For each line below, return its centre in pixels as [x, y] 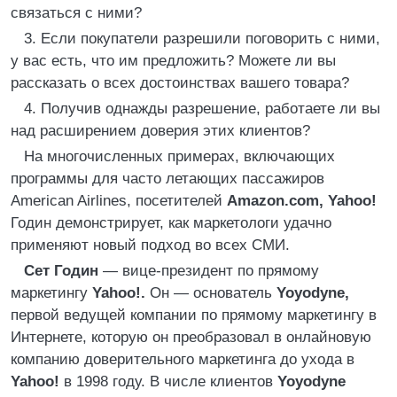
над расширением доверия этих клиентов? [160, 131]
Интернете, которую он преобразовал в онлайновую [191, 337]
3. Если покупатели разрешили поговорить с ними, [202, 39]
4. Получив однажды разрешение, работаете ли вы [202, 109]
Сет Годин [61, 271]
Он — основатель [211, 293]
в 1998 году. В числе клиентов [168, 381]
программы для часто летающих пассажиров [167, 179]
